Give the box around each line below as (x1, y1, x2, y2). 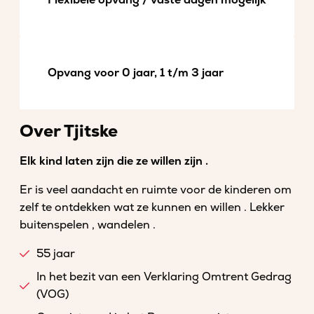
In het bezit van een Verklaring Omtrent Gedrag (36, 270, 292, 284)
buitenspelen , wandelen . (20, 218, 156, 232)
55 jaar (36, 247, 75, 261)
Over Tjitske (20, 121, 118, 142)
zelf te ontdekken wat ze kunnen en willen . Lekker (20, 200, 285, 214)
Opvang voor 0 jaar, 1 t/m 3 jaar (48, 66, 224, 80)
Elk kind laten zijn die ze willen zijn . (20, 154, 208, 168)
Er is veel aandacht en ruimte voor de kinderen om (20, 183, 292, 197)
